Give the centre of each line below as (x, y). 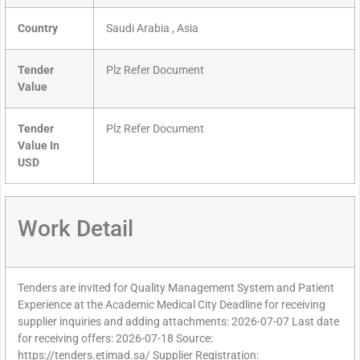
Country (38, 29)
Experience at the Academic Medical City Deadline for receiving (172, 305)
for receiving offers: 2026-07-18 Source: (115, 339)
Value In (39, 146)
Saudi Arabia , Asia (152, 29)
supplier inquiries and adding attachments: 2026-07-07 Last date (178, 322)
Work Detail (76, 229)
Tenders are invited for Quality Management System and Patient (176, 288)
